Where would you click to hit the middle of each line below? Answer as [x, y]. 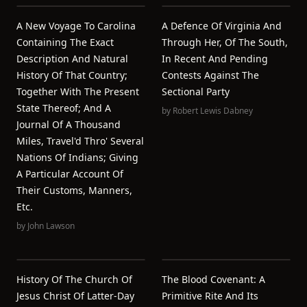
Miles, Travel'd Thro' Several [80, 141]
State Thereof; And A [64, 108]
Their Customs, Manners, [74, 190]
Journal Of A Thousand [69, 124]
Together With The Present [78, 91]
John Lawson [51, 226]
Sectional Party [196, 91]
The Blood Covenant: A [213, 279]
